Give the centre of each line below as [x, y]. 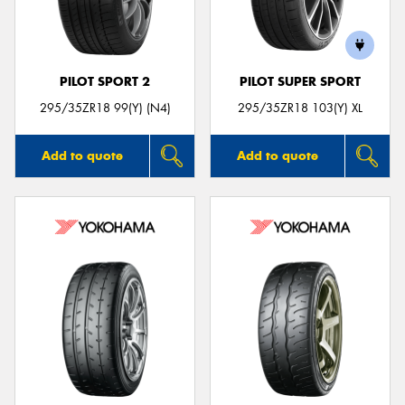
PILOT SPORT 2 [105, 82]
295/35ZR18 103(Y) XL [300, 108]
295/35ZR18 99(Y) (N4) [105, 108]
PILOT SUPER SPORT [300, 82]
